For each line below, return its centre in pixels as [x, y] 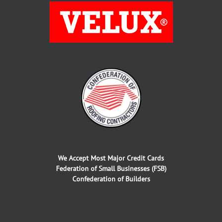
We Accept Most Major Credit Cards [111, 158]
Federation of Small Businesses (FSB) [111, 169]
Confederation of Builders [111, 179]
